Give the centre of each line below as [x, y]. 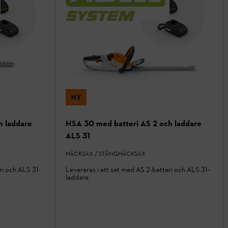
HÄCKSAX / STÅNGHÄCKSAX [106, 154]
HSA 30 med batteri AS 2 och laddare [134, 124]
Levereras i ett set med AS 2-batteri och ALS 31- [138, 170]
